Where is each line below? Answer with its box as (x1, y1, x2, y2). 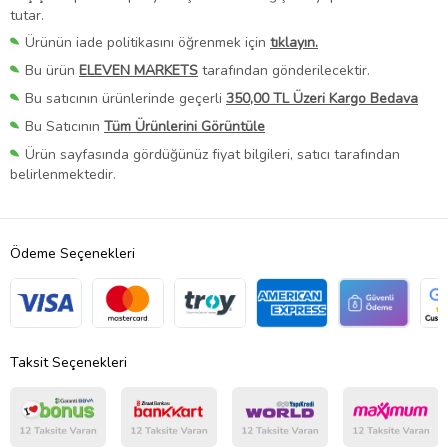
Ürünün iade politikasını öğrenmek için (25, 32, 270, 52)
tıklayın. (270, 32, 318, 52)
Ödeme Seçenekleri (10, 244, 135, 264)
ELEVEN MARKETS (79, 60, 198, 80)
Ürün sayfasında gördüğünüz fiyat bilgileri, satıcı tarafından (25, 145, 400, 165)
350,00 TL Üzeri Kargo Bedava (226, 89, 418, 109)
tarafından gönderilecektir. (198, 60, 370, 80)
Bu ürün (25, 60, 79, 80)
